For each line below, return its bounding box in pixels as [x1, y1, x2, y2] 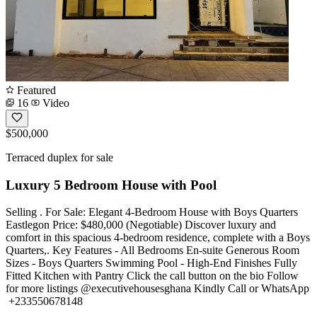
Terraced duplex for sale [6, 151, 113, 163]
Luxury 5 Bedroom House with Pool [6, 177, 217, 192]
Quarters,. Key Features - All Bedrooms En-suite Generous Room [6, 244, 299, 257]
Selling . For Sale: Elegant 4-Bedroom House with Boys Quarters [6, 206, 298, 219]
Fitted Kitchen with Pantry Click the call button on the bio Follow [6, 270, 299, 282]
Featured [14, 84, 56, 96]
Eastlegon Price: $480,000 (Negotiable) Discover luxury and [6, 219, 276, 231]
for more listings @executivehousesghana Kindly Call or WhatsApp [6, 282, 309, 295]
